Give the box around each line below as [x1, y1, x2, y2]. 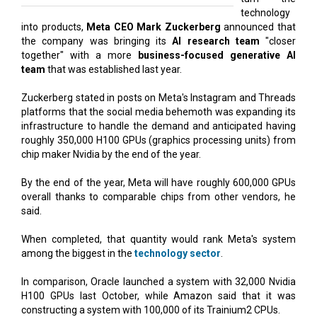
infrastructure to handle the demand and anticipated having [21, 120, 296, 132]
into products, [21, 21, 87, 33]
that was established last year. [45, 63, 182, 75]
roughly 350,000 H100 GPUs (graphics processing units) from [21, 134, 296, 146]
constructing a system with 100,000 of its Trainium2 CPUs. [21, 304, 280, 316]
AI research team [172, 35, 260, 47]
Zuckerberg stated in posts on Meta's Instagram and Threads [21, 91, 296, 103]
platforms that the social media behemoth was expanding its [21, 105, 296, 117]
